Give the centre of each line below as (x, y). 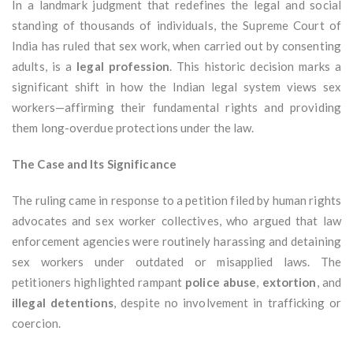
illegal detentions (63, 303)
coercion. (36, 323)
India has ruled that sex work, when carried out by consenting (176, 46)
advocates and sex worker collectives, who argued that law (176, 221)
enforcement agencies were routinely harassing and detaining (176, 242)
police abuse (221, 282)
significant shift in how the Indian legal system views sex (176, 87)
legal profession (123, 67)
